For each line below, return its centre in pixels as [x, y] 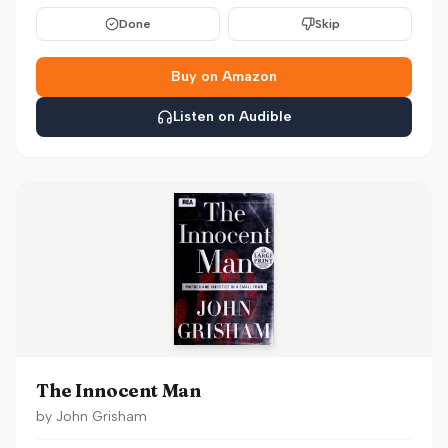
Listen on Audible [232, 116]
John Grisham [101, 416]
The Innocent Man [119, 390]
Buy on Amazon [224, 76]
